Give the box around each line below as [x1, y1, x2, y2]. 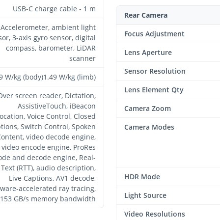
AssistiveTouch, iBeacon [18, 101, 96, 110]
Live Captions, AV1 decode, [9, 173, 96, 183]
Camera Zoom [124, 103, 171, 113]
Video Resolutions [124, 209, 185, 219]
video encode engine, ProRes [1, 142, 96, 152]
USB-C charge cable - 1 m [13, 3, 96, 13]
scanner [69, 53, 96, 63]
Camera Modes [124, 122, 174, 132]
